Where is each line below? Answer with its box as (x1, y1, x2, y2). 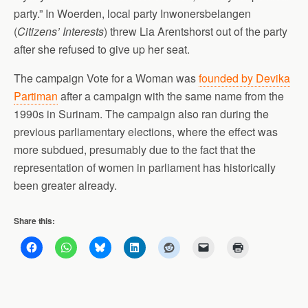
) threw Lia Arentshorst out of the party (104, 23, 287, 39)
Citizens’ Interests (17, 23, 104, 39)
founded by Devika (199, 70, 290, 86)
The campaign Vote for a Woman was (14, 70, 199, 86)
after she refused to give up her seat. (14, 41, 190, 57)
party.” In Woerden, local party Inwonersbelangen (14, 5, 251, 21)
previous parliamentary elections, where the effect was (14, 124, 278, 140)
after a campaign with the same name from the (58, 88, 284, 104)
